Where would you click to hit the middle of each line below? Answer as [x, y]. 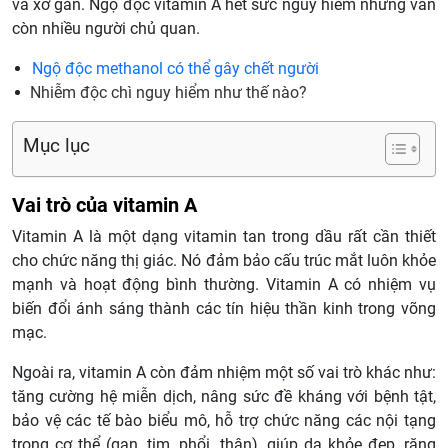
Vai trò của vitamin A [104, 205]
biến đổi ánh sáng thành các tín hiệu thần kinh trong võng [224, 309]
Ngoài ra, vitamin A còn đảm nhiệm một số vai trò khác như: [224, 373]
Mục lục [56, 146]
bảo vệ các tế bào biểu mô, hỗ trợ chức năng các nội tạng [224, 421]
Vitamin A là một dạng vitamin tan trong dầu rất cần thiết [224, 237]
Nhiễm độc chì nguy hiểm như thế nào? [168, 93]
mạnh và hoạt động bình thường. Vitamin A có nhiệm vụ [224, 285]
